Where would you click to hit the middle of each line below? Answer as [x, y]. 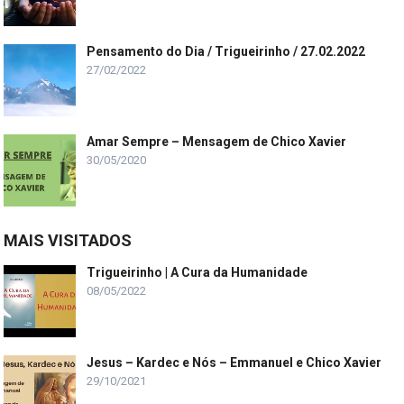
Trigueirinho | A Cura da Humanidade [197, 272]
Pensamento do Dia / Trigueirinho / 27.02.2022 [226, 51]
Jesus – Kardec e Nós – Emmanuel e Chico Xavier [234, 362]
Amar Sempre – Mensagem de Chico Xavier [217, 141]
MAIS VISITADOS [68, 240]
